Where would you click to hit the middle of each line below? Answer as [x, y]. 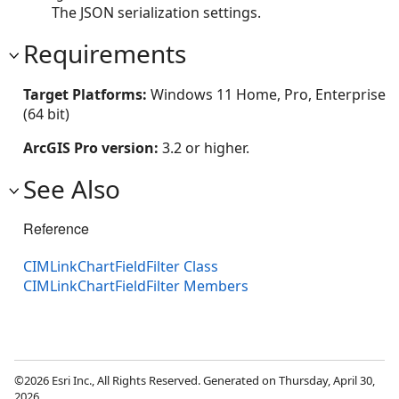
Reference [56, 228]
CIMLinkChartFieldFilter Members [136, 285]
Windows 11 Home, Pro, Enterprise [268, 94]
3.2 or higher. [206, 147]
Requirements [105, 53]
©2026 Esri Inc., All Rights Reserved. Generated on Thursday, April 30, [195, 380]
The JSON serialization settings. [156, 12]
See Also [72, 188]
